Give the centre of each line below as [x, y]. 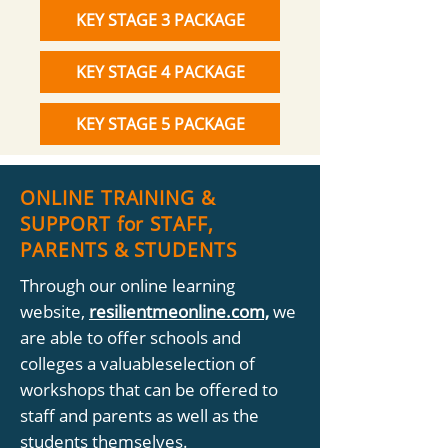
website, [54, 311]
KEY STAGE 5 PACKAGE [160, 124]
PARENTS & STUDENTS [129, 250]
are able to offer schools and [130, 337]
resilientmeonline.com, [179, 311]
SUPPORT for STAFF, [117, 224]
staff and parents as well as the [139, 415]
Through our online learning [127, 285]
